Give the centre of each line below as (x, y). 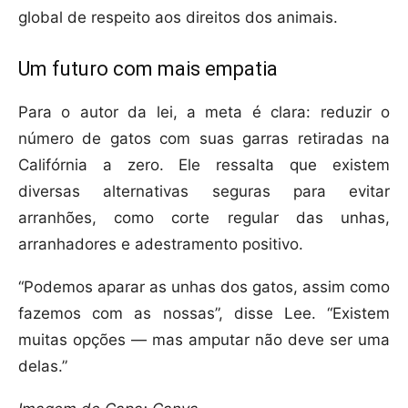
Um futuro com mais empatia (148, 69)
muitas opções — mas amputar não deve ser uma (204, 340)
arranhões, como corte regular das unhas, (204, 218)
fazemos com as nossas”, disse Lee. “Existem (204, 314)
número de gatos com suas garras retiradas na (204, 139)
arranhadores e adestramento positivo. (161, 245)
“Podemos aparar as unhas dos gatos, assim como (204, 287)
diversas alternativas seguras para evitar (204, 192)
